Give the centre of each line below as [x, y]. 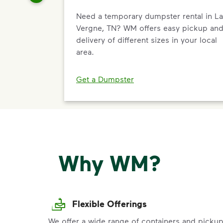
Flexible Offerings [110, 204]
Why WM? [110, 163]
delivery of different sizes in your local [147, 39]
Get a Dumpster [105, 79]
